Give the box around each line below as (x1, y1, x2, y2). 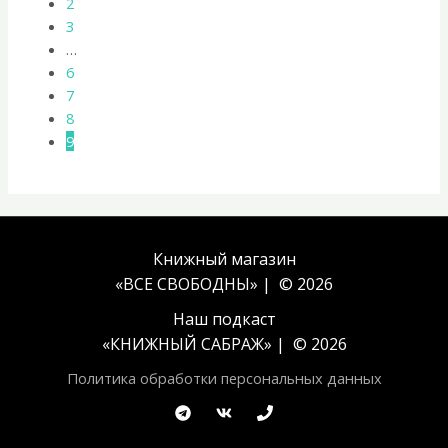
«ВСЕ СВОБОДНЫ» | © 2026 (115, 273, 333, 296)
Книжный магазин (152, 248, 296, 271)
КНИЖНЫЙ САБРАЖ (109, 333, 264, 356)
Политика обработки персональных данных (66, 368, 382, 389)
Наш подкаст (172, 308, 276, 331)
